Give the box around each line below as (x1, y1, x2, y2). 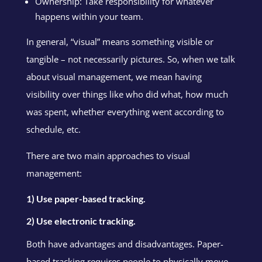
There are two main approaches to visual (26, 149, 190, 161)
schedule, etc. (26, 123, 81, 135)
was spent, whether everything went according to (26, 105, 224, 118)
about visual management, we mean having (26, 70, 202, 82)
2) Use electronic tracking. (26, 215, 136, 226)
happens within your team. (35, 10, 143, 22)
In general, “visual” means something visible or (26, 35, 213, 47)
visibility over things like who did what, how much (26, 88, 228, 100)
